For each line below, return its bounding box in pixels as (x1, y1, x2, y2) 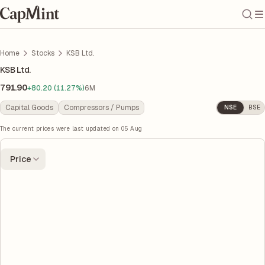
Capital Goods (5, 103, 53, 112)
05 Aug (121, 125, 143, 132)
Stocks (31, 49, 54, 58)
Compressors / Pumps (64, 103, 139, 112)
